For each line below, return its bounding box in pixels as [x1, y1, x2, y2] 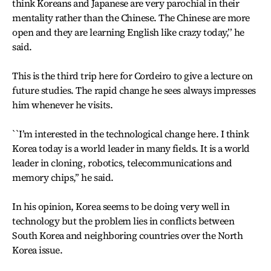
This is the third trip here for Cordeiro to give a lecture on [12, 69, 253, 82]
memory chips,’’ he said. [12, 171, 114, 184]
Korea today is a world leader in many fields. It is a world [12, 142, 250, 155]
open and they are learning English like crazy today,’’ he [12, 25, 244, 39]
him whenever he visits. [12, 98, 113, 111]
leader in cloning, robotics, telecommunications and [12, 156, 232, 169]
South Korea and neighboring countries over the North [12, 229, 243, 242]
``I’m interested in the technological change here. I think [12, 127, 249, 140]
